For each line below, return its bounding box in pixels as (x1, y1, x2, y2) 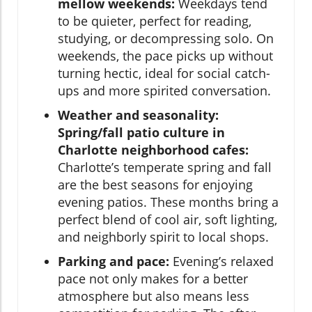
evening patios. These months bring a (58, 193, 279, 210)
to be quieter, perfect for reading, (58, 12, 251, 29)
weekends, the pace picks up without (58, 47, 273, 64)
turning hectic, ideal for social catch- (58, 64, 270, 81)
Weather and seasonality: (58, 106, 219, 123)
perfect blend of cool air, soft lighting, (58, 210, 277, 228)
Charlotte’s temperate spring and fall (58, 158, 272, 175)
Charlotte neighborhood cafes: (58, 141, 249, 158)
